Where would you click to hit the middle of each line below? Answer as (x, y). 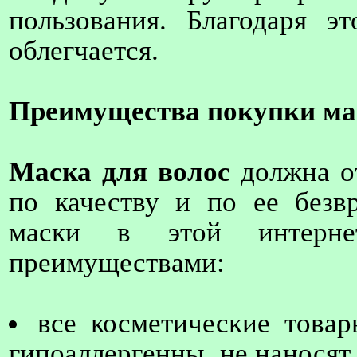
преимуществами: (117, 262)
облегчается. (84, 50)
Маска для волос (120, 171)
